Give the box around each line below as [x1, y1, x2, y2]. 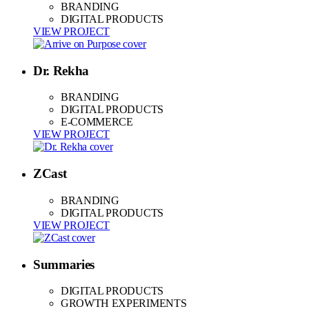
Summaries [33, 257, 95, 272]
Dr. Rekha [33, 63, 90, 78]
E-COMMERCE [61, 116, 133, 128]
